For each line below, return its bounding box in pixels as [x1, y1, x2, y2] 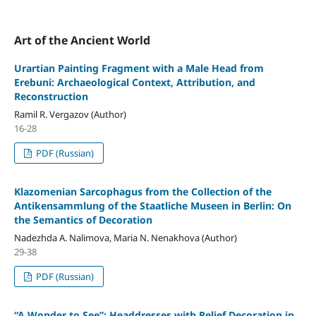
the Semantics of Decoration [13, 213, 152, 227]
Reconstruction [13, 90, 88, 104]
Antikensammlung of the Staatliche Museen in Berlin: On [13, 199, 291, 213]
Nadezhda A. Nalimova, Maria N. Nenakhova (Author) [13, 231, 237, 245]
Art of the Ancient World [13, 32, 150, 49]
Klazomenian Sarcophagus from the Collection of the [13, 185, 272, 199]
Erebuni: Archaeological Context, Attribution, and [13, 75, 255, 90]
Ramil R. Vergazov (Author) [13, 108, 126, 121]
